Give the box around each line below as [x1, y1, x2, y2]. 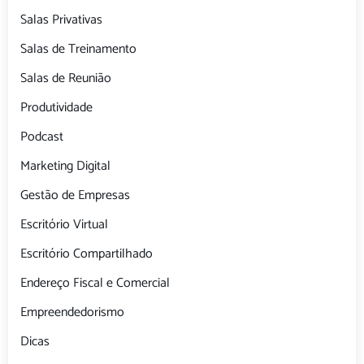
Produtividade [20, 97, 93, 119]
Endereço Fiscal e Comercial [20, 272, 170, 295]
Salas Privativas [20, 9, 102, 32]
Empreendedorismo [20, 301, 124, 324]
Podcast [20, 126, 63, 149]
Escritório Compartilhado [20, 243, 153, 266]
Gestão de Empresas [20, 184, 130, 207]
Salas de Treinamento [20, 38, 136, 61]
